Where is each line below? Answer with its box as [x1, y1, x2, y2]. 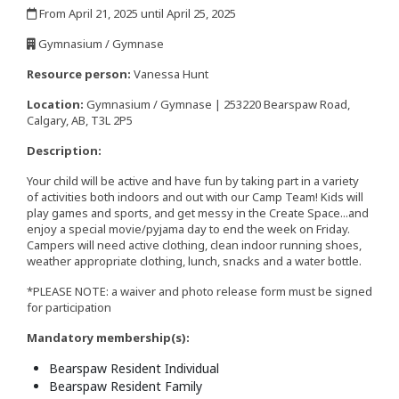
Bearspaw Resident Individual [49, 360, 219, 378]
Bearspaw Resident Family [49, 378, 202, 395]
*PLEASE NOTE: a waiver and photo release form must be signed [27, 283, 372, 300]
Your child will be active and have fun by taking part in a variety [27, 173, 359, 190]
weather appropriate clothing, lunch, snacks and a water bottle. [27, 253, 362, 270]
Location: [27, 96, 84, 113]
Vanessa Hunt [131, 66, 208, 83]
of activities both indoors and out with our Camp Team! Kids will [27, 189, 363, 206]
